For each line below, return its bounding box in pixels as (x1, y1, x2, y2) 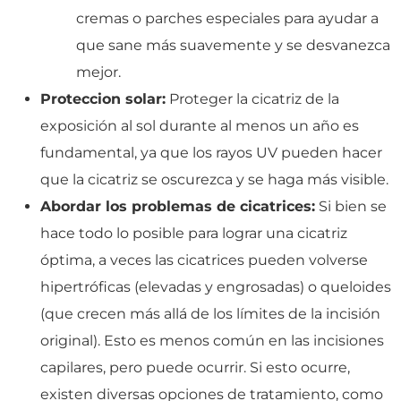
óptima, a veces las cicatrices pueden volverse (40, 251, 368, 269)
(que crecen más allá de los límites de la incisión (40, 304, 380, 322)
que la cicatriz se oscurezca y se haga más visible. (40, 170, 388, 188)
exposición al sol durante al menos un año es (40, 116, 359, 134)
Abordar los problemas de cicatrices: (40, 197, 315, 215)
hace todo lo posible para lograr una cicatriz (40, 224, 347, 242)
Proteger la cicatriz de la (166, 90, 339, 107)
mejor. (76, 63, 121, 81)
